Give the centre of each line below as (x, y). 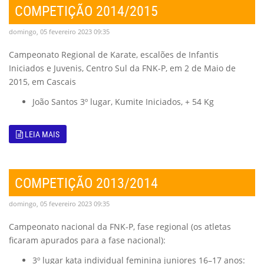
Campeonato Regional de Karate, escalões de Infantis (114, 54)
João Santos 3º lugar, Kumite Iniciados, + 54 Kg (123, 102)
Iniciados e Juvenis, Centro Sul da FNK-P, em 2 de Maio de (122, 68)
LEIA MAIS (41, 134)
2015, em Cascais (42, 81)
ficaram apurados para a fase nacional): (87, 240)
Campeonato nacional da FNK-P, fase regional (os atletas (120, 226)
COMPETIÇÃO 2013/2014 (86, 182)
